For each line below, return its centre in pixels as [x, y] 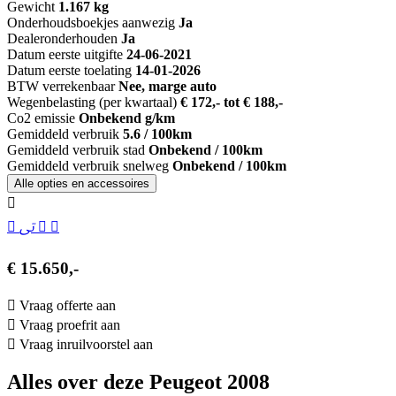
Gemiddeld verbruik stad [76, 150]
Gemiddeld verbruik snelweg [88, 166]
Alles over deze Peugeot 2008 [138, 382]
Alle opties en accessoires [118, 184]
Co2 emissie [41, 118]
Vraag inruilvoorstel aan [86, 344]
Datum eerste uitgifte [65, 55]
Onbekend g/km [127, 118]
